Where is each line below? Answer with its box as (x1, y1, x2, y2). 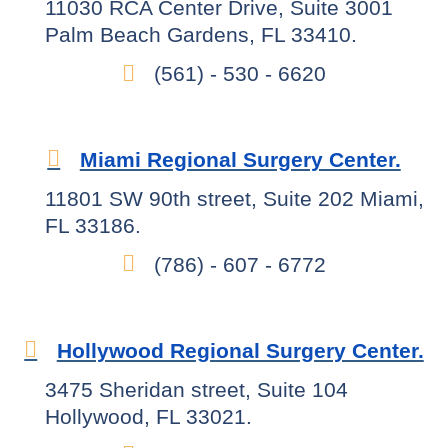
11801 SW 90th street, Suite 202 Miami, (45, 186, 424, 210)
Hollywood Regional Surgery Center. (56, 338, 424, 362)
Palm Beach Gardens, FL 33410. (45, 23, 357, 47)
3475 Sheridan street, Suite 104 (45, 377, 348, 401)
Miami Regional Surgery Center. (79, 147, 401, 171)
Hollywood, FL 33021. (45, 404, 252, 428)
